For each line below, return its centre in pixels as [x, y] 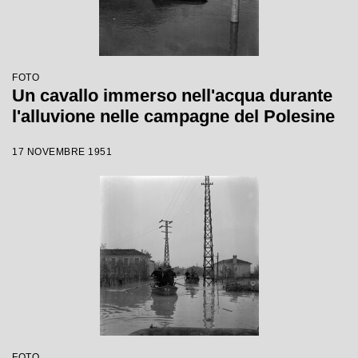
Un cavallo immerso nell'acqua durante [172, 95]
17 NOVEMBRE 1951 [62, 152]
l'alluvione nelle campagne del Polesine [173, 116]
